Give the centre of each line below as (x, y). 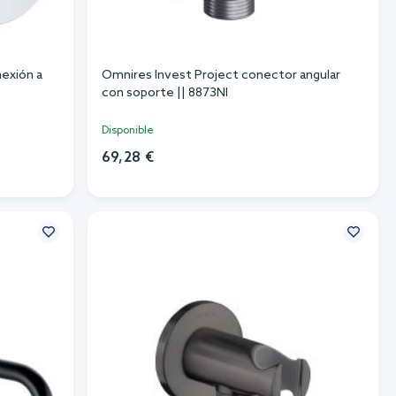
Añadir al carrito (233, 186)
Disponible (127, 131)
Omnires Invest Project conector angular (221, 76)
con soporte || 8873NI (164, 94)
